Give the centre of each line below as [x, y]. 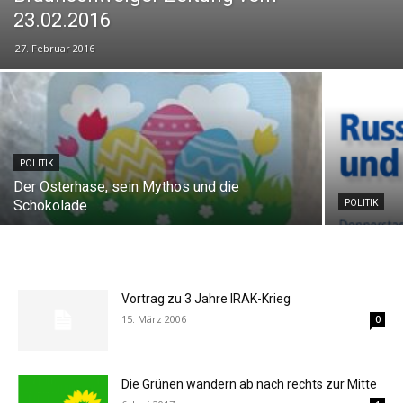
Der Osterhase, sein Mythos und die [126, 186]
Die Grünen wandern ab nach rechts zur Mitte [249, 384]
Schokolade [50, 205]
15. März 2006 [154, 318]
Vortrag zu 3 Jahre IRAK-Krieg [206, 298]
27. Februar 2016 [55, 48]
